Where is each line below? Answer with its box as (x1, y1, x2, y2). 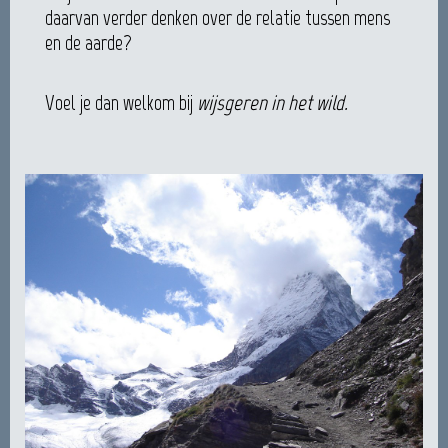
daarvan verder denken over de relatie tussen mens (45, 5, 390, 30)
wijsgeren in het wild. (197, 90, 348, 115)
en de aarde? (45, 30, 132, 55)
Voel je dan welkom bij (45, 90, 197, 115)
